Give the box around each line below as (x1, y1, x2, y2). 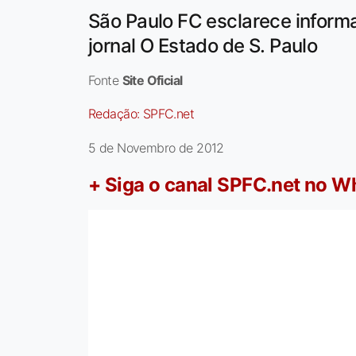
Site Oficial (122, 72, 183, 89)
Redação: (88, 106, 143, 122)
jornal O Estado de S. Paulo (88, 34, 318, 58)
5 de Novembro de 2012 (88, 140, 224, 157)
